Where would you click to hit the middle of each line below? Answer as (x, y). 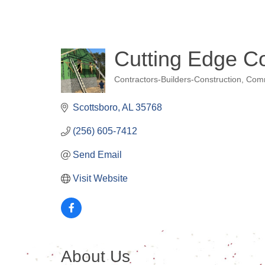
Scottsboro (96, 107)
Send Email (98, 155)
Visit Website (101, 178)
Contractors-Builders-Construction (178, 80)
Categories (142, 89)
